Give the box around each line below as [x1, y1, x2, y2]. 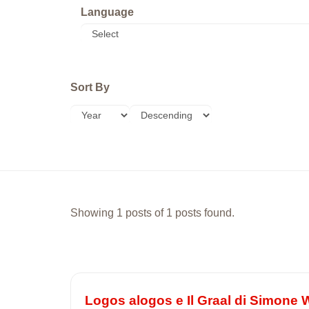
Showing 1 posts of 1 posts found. [70, 206, 235, 219]
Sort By [70, 81, 110, 93]
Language [81, 6, 134, 18]
